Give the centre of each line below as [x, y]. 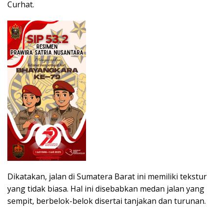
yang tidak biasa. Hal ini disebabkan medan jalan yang [106, 188]
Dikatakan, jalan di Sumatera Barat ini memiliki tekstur [107, 176]
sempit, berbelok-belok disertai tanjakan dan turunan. [107, 201]
